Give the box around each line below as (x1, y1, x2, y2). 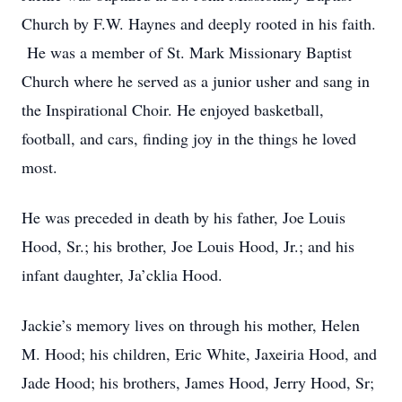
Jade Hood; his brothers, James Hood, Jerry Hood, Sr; (22, 371, 374, 393)
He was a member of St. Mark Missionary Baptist (22, 41, 352, 63)
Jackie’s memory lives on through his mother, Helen (22, 314, 360, 336)
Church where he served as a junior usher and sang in (22, 70, 370, 92)
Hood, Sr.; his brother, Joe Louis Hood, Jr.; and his (22, 235, 354, 257)
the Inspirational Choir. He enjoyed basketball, (22, 99, 324, 120)
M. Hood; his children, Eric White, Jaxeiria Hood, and (22, 343, 377, 364)
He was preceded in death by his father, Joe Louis (22, 206, 345, 228)
